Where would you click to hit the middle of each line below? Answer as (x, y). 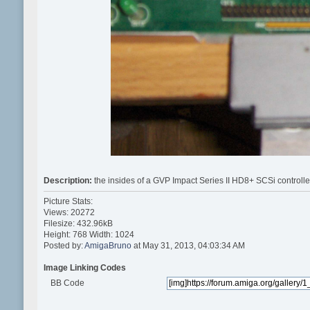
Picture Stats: (68, 201)
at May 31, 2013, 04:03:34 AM (188, 245)
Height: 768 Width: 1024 (89, 234)
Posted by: (64, 245)
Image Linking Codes (84, 267)
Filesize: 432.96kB (78, 223)
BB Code (68, 283)
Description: (69, 181)
